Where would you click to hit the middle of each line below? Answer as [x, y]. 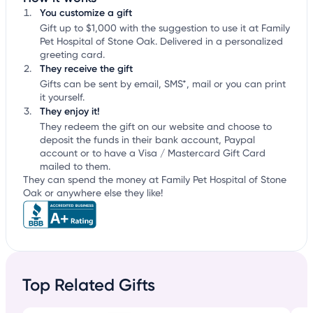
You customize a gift [86, 13]
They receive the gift [86, 69]
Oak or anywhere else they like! [93, 194]
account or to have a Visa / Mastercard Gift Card [153, 154]
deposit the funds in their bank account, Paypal [147, 141]
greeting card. [72, 56]
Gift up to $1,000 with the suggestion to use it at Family [165, 29]
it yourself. [62, 98]
